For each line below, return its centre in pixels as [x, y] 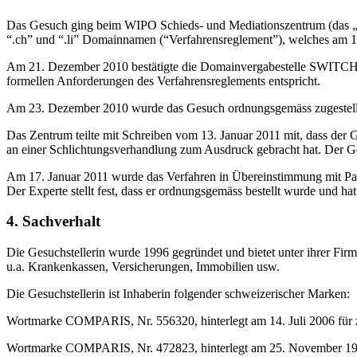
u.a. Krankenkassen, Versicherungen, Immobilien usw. [143, 267]
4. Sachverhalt [53, 222]
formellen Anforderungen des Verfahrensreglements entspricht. [163, 80]
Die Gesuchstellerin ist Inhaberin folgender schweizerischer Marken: [178, 294]
